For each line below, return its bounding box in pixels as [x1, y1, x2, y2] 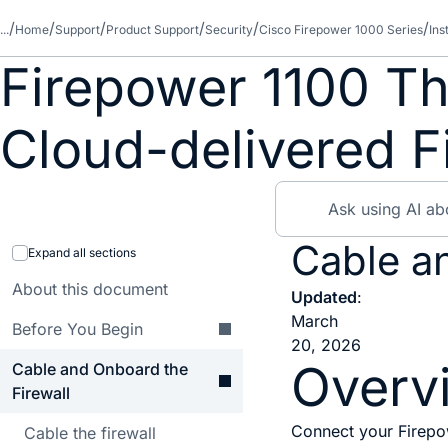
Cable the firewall [24, 423, 156, 443]
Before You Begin [12, 319, 143, 339]
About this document [12, 279, 168, 299]
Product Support [106, 22, 199, 37]
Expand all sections [28, 245, 136, 260]
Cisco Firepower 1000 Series [259, 22, 423, 37]
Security [205, 22, 253, 37]
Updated [291, 287, 358, 307]
